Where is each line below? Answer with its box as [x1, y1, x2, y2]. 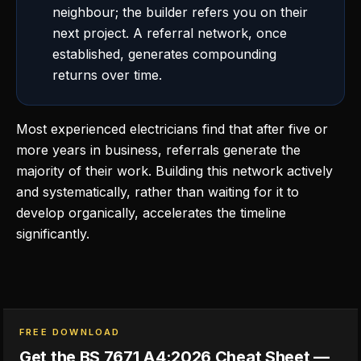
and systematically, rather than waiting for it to [16, 184, 299, 200]
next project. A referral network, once [52, 25, 287, 41]
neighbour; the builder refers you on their [52, 4, 308, 20]
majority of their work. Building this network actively [16, 163, 333, 179]
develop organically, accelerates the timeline [16, 205, 286, 221]
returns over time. [52, 67, 162, 83]
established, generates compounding [52, 46, 276, 62]
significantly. [16, 226, 89, 242]
